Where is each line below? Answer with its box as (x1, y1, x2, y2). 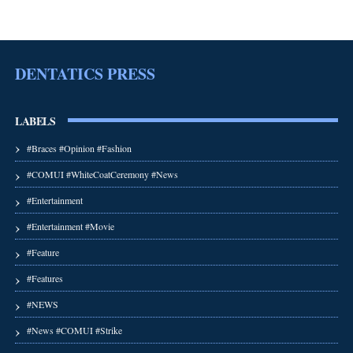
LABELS (14, 112, 56, 129)
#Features (26, 271, 63, 284)
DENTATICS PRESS (14, 61, 155, 85)
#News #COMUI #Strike (26, 323, 122, 336)
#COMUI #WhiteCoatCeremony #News (26, 167, 178, 180)
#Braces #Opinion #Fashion (26, 141, 132, 154)
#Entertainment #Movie (26, 219, 114, 232)
